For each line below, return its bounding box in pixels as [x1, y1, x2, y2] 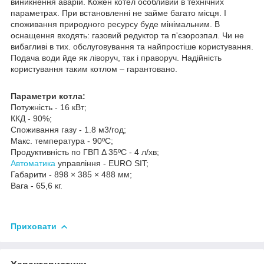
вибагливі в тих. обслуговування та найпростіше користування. [11, 41, 253, 51]
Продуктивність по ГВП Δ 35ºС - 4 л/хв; [11, 147, 159, 157]
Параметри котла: [11, 91, 85, 101]
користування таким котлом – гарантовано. [11, 64, 177, 74]
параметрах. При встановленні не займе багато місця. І [11, 8, 226, 18]
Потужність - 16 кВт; [11, 102, 87, 112]
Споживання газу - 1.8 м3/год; [11, 124, 126, 134]
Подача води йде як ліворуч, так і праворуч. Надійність [11, 52, 222, 62]
